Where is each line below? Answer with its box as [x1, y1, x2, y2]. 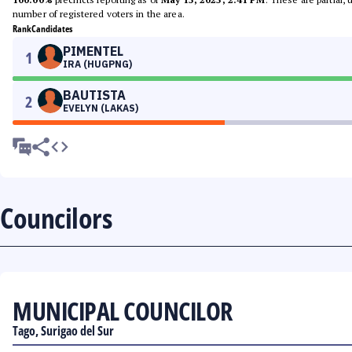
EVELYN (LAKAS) [63, 102, 138, 114]
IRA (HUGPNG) [63, 58, 132, 70]
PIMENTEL [63, 43, 123, 59]
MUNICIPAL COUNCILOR [13, 294, 233, 328]
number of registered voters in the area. [13, 8, 185, 20]
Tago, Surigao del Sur [13, 322, 114, 339]
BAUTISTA [63, 87, 126, 103]
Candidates [31, 22, 72, 35]
